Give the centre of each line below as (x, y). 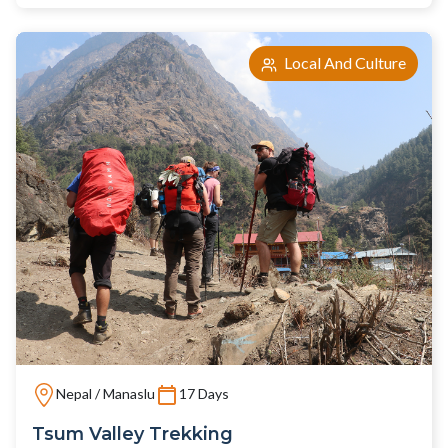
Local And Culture (343, 63)
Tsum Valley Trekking (132, 433)
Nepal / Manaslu (105, 394)
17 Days (204, 394)
